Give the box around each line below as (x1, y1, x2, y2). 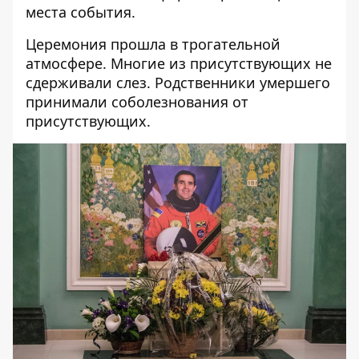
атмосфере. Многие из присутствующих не (26, 54, 332, 73)
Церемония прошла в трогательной (26, 34, 280, 54)
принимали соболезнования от (26, 92, 248, 111)
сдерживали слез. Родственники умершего (26, 73, 330, 92)
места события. (26, 2, 135, 22)
